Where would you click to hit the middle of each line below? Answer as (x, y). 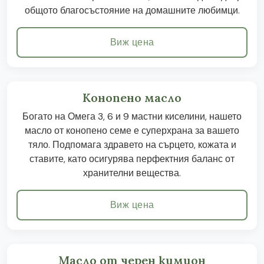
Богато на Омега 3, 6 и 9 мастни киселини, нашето (132, 116)
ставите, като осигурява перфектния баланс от (132, 159)
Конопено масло (132, 98)
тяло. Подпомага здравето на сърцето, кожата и (132, 145)
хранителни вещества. (132, 173)
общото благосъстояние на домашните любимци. (132, 10)
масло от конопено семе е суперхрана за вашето (132, 131)
